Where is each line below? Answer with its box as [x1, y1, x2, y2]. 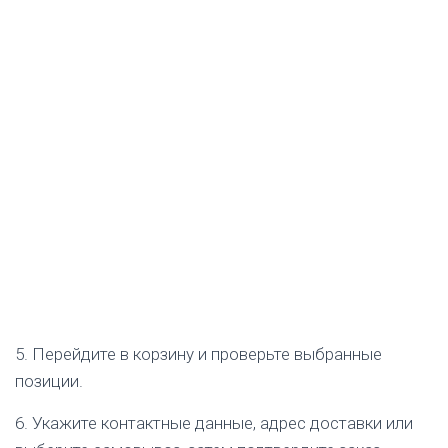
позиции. [15, 371, 83, 391]
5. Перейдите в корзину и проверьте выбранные [15, 344, 382, 364]
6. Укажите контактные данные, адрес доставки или [15, 413, 413, 433]
